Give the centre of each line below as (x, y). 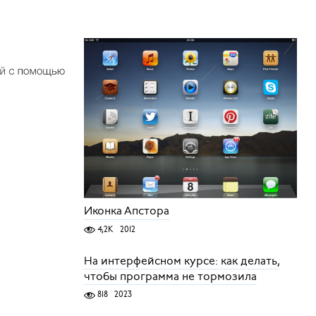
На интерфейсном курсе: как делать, (182, 261)
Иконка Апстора (126, 211)
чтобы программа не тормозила (170, 277)
